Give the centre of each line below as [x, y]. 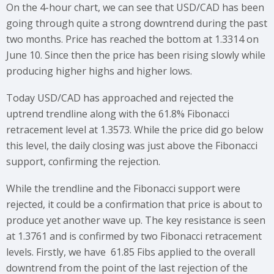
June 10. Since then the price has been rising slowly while [136, 55]
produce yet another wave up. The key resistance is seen [136, 220]
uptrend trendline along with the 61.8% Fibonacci [118, 114]
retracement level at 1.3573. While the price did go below [135, 130]
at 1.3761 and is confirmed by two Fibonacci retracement [134, 236]
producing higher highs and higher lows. [99, 71]
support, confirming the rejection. [83, 161]
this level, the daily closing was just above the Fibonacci [132, 146]
